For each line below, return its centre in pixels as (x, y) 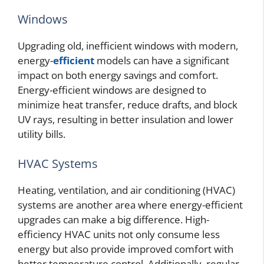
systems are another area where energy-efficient (130, 204)
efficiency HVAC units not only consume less (119, 234)
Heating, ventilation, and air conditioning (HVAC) (126, 190)
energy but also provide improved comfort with (126, 249)
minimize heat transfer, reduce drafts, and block (128, 105)
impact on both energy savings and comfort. (118, 75)
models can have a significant (162, 61)
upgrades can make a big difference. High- (113, 219)
